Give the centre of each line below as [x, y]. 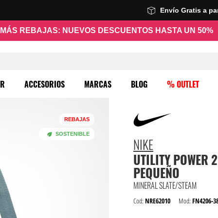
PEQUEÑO [156, 173]
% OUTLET [183, 84]
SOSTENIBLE [73, 134]
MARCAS [98, 84]
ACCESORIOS [45, 84]
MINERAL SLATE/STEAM [165, 185]
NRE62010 [158, 201]
